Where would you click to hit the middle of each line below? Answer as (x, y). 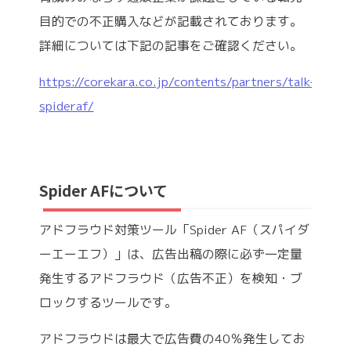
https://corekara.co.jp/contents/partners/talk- (177, 82)
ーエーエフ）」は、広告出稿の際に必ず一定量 (170, 253)
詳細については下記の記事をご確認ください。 (170, 45)
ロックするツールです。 (108, 302)
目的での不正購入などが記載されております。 (170, 21)
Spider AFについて (103, 190)
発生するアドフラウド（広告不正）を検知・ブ (170, 278)
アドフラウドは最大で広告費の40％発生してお (172, 339)
